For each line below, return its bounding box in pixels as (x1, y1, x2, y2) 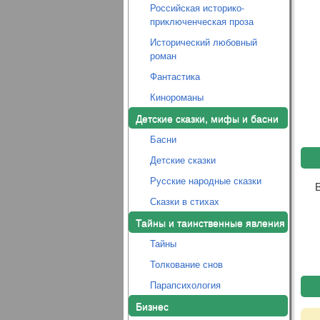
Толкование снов (149, 257, 223, 271)
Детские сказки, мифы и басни (135, 111, 279, 125)
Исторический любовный (149, 35, 257, 49)
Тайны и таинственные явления (135, 215, 285, 229)
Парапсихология (149, 278, 221, 291)
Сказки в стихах (149, 194, 219, 208)
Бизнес (135, 299, 169, 313)
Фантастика (149, 69, 200, 83)
